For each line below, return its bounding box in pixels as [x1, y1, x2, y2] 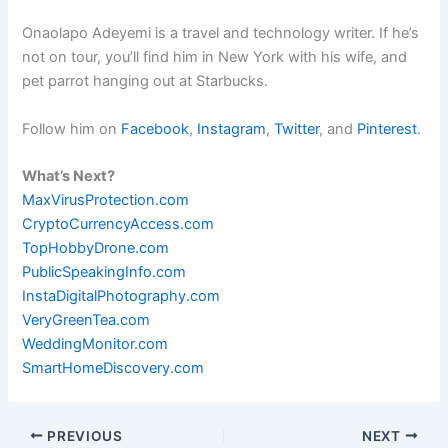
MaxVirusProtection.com [22, 190, 190, 209]
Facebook [121, 119, 190, 138]
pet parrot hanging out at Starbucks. [22, 72, 273, 91]
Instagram [197, 119, 267, 138]
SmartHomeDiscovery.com [22, 358, 205, 377]
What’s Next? [22, 166, 116, 185]
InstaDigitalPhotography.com [22, 286, 221, 305]
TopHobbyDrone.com [22, 238, 170, 257]
